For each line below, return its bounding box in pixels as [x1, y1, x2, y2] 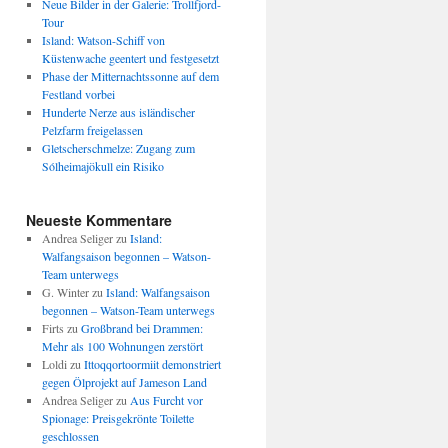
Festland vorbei [41, 86, 115, 102]
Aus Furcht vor [129, 392, 203, 408]
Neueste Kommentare [26, 210, 172, 230]
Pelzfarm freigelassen [41, 122, 143, 138]
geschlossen [41, 428, 99, 444]
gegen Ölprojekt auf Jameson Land [41, 374, 207, 390]
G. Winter [41, 284, 89, 300]
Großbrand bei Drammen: [80, 320, 203, 336]
